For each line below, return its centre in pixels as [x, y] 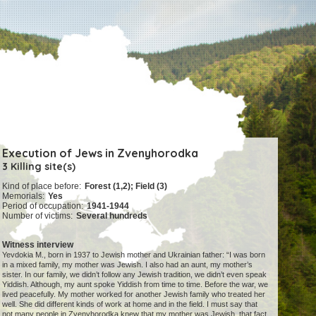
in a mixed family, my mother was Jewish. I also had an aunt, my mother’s [128, 265]
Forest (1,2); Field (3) [126, 187]
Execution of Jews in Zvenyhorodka [101, 153]
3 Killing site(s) [39, 166]
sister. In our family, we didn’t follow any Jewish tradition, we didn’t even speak [135, 275]
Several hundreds [112, 216]
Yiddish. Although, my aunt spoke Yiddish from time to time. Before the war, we [135, 285]
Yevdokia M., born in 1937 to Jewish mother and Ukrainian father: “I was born [134, 255]
